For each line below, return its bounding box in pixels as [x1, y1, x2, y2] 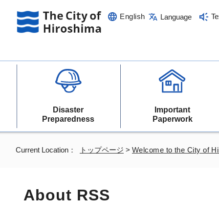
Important [154, 106, 191, 114]
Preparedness [42, 115, 95, 123]
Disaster [53, 106, 84, 114]
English [120, 12, 145, 21]
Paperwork [152, 115, 193, 123]
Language [160, 12, 192, 21]
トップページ [80, 146, 124, 154]
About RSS [23, 186, 110, 204]
